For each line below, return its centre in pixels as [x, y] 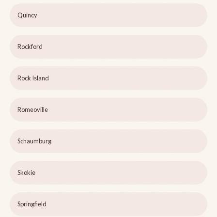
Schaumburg [34, 141]
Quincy [27, 15]
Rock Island [33, 78]
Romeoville [33, 110]
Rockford [30, 47]
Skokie [26, 173]
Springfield [32, 204]
